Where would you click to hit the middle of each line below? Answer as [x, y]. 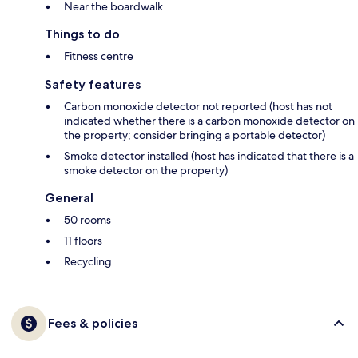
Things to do [82, 34]
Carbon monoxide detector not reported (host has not [198, 107]
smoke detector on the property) [146, 171]
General [69, 198]
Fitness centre [99, 56]
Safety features [93, 85]
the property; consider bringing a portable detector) [195, 135]
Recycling [88, 262]
